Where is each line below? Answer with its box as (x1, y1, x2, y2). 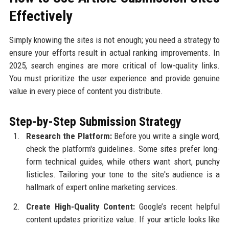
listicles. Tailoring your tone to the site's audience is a (26, 169, 220, 179)
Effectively (9, 7, 72, 25)
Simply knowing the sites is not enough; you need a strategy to (9, 34, 220, 45)
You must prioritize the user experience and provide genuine (9, 73, 220, 83)
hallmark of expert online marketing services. (26, 181, 178, 192)
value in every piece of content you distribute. (9, 85, 163, 96)
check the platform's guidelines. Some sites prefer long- (26, 143, 220, 154)
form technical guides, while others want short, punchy (26, 156, 220, 167)
